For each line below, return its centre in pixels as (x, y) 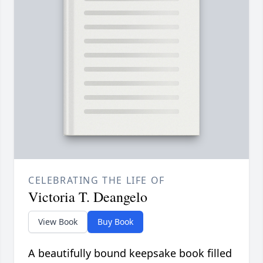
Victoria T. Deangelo (88, 197)
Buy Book (115, 222)
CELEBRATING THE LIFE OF (97, 181)
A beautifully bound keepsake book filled (130, 253)
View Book (58, 222)
